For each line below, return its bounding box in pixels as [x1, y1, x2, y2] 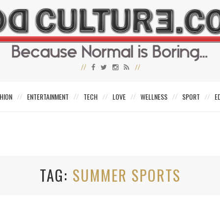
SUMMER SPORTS [72, 164, 181, 187]
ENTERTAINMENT [27, 91, 69, 102]
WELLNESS [140, 91, 167, 102]
